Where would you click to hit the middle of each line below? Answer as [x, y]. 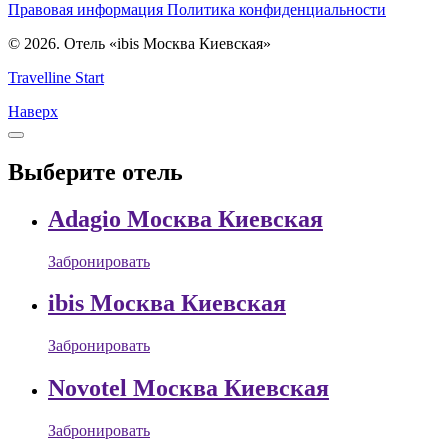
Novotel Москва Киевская [188, 388]
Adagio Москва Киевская [185, 218]
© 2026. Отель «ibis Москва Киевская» [139, 43]
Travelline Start [56, 77]
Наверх [33, 111]
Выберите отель [95, 171]
